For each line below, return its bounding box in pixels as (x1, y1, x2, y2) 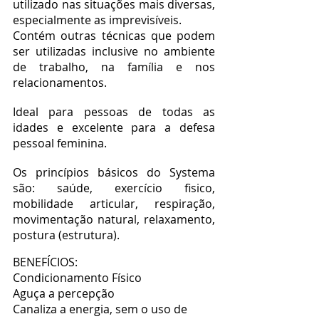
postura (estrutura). (13, 227, 120, 243)
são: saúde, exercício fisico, (13, 180, 215, 196)
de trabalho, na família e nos (13, 59, 215, 75)
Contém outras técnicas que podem (13, 28, 215, 43)
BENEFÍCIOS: (13, 254, 78, 270)
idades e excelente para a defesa (13, 120, 215, 135)
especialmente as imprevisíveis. (13, 12, 182, 28)
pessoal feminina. (13, 135, 107, 151)
